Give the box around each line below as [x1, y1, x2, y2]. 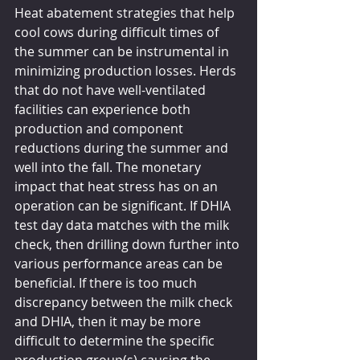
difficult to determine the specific [14, 331, 218, 350]
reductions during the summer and [14, 138, 231, 157]
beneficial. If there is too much [14, 273, 200, 292]
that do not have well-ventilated [14, 80, 209, 99]
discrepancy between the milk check [14, 292, 235, 311]
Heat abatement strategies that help [14, 3, 238, 22]
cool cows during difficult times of [14, 22, 222, 41]
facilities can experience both [14, 100, 194, 118]
